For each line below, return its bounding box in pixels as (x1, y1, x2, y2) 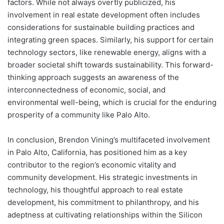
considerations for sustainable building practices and (7, 22, 194, 32)
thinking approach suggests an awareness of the (7, 72, 179, 82)
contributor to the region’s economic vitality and (7, 160, 176, 170)
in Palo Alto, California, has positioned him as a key (7, 147, 187, 157)
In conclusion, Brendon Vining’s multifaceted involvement (7, 135, 210, 145)
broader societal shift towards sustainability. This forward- (7, 60, 213, 70)
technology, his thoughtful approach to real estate (7, 185, 183, 195)
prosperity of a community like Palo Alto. (7, 110, 150, 120)
